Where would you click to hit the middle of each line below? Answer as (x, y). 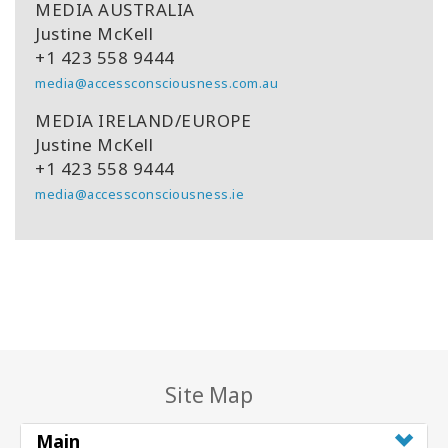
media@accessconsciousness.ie (139, 194)
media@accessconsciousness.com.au (156, 83)
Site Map (209, 395)
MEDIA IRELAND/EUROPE (143, 121)
